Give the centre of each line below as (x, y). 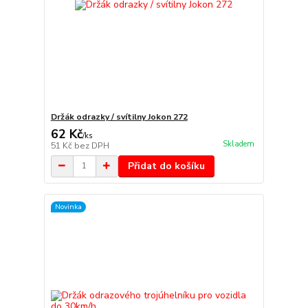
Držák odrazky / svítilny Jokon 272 (119, 117)
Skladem (238, 144)
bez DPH (91, 145)
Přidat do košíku (166, 166)
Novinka (68, 207)
